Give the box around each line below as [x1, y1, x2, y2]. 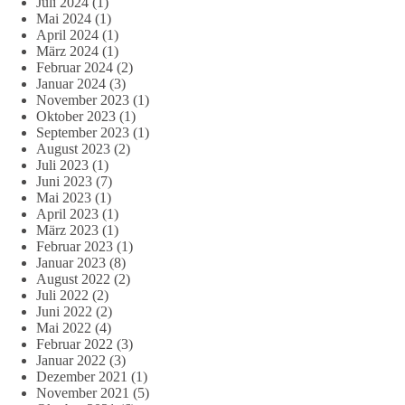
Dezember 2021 [36, 368, 127, 384]
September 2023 [36, 124, 129, 140]
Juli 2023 [36, 156, 89, 173]
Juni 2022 [36, 303, 92, 319]
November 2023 [36, 91, 129, 108]
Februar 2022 [36, 335, 113, 352]
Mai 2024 [36, 10, 91, 26]
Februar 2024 [36, 59, 113, 75]
